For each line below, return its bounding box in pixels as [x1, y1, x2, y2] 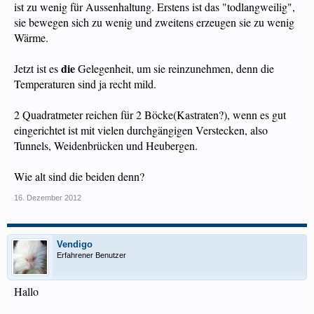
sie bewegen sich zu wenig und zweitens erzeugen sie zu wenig [14, 15, 294, 29]
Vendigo [57, 239, 93, 250]
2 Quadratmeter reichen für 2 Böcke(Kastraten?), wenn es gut [14, 107, 286, 122]
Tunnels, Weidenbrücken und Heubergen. [14, 138, 198, 153]
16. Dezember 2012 [14, 193, 81, 202]
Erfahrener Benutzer [57, 251, 126, 259]
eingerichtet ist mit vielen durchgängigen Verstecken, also [14, 123, 268, 137]
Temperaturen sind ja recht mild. [14, 76, 156, 91]
